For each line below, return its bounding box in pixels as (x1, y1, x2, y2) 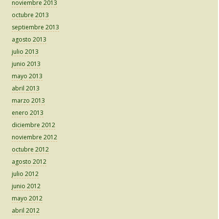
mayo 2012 (12, 194, 43, 203)
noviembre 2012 (12, 133, 57, 142)
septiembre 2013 (12, 23, 59, 32)
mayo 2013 (12, 72, 43, 81)
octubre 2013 (12, 11, 49, 20)
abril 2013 (12, 84, 40, 93)
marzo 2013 (12, 96, 45, 105)
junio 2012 (12, 182, 41, 191)
